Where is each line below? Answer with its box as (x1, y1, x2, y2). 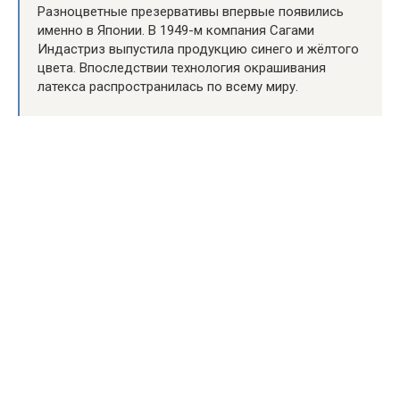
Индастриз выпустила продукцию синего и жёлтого (37, 41, 359, 57)
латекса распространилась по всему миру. (37, 79, 298, 95)
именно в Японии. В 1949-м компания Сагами (37, 22, 314, 38)
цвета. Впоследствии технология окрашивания (37, 60, 326, 76)
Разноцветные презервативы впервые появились (37, 4, 344, 20)
